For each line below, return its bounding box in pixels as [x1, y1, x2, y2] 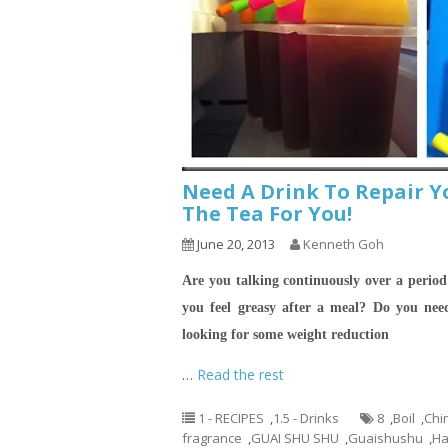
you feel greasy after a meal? [182, 300, 373, 315]
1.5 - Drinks [273, 409, 339, 427]
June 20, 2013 [194, 235, 275, 253]
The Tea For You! [182, 200, 352, 227]
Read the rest [197, 365, 284, 384]
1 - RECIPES [198, 409, 264, 427]
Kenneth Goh [303, 235, 384, 253]
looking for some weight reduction [182, 327, 389, 342]
